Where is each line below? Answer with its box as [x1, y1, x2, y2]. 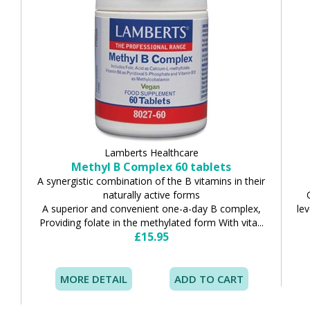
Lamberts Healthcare [104, 145, 199, 159]
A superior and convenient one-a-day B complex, [42, 201, 261, 215]
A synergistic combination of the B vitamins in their [37, 174, 266, 188]
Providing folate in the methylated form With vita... [39, 215, 264, 229]
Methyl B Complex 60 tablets [71, 158, 232, 174]
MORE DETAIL [60, 271, 128, 286]
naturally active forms [102, 188, 200, 201]
